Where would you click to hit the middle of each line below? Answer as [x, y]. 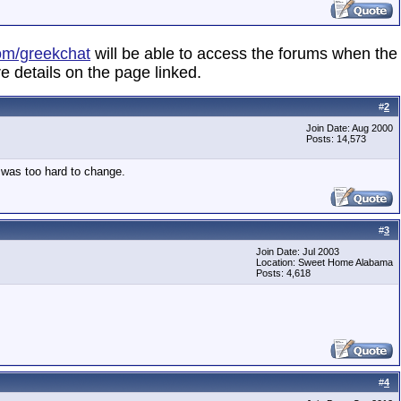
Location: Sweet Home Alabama [324, 262]
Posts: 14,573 [336, 139]
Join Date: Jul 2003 [298, 252]
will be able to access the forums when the [244, 54]
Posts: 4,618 [283, 273]
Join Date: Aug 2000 [350, 128]
